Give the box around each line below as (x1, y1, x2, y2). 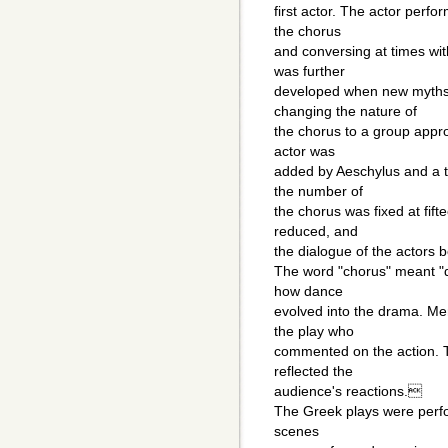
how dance (274, 283, 343, 300)
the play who (274, 323, 354, 340)
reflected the (274, 363, 353, 380)
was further (274, 63, 345, 80)
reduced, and (274, 223, 358, 240)
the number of (274, 183, 363, 200)
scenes (274, 423, 319, 440)
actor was (274, 143, 335, 160)
